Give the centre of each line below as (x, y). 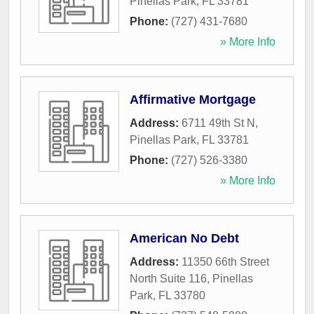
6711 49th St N (218, 123)
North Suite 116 (168, 279)
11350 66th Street (225, 262)
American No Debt (184, 239)
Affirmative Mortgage (193, 100)
